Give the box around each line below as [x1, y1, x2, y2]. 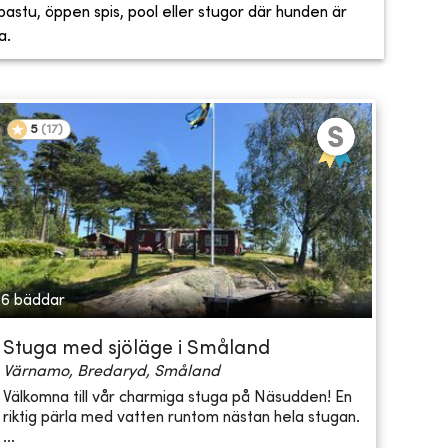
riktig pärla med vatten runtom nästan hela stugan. [2, 409, 360, 426]
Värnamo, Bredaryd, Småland [2, 364, 220, 381]
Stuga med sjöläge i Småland [2, 340, 270, 360]
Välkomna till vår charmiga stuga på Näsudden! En [2, 389, 352, 406]
